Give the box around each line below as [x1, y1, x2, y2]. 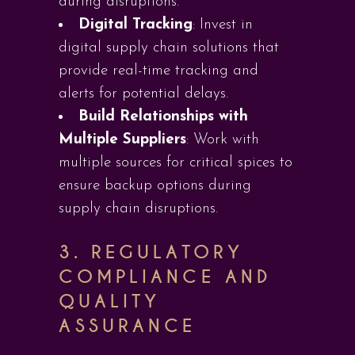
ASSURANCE [59, 315, 197, 338]
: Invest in [193, 17, 253, 32]
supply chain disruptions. [59, 201, 218, 216]
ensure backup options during [59, 178, 251, 193]
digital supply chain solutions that [59, 40, 279, 55]
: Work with [186, 132, 259, 147]
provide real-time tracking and [59, 63, 258, 78]
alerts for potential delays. [59, 86, 228, 101]
